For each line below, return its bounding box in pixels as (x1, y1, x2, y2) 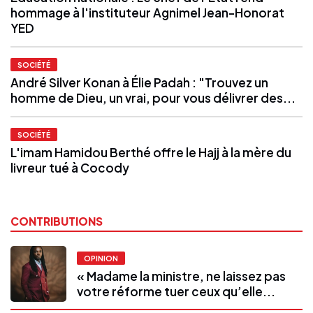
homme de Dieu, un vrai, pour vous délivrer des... (10, 89, 296, 105)
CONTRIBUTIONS (10, 214, 103, 228)
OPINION (84, 254, 118, 263)
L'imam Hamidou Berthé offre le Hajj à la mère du (10, 144, 291, 160)
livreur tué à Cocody (10, 159, 129, 175)
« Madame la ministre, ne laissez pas (77, 268, 286, 284)
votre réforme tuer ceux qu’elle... (77, 284, 275, 300)
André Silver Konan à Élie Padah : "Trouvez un (10, 74, 268, 90)
